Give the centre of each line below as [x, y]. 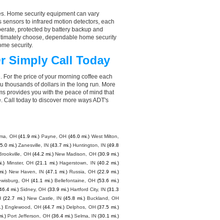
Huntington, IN [89, 145]
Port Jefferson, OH [29, 216]
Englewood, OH [23, 207]
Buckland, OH [103, 198]
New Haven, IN [26, 172]
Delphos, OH [81, 207]
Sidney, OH [33, 189]
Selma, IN [85, 216]
